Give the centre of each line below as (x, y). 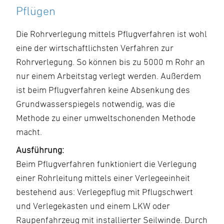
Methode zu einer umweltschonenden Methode (106, 118)
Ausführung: (40, 150)
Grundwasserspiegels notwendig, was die (95, 104)
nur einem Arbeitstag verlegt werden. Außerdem (108, 76)
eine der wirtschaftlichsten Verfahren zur (95, 48)
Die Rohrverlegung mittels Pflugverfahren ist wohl (111, 34)
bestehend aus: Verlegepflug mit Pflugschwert (104, 192)
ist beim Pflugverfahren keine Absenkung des (103, 90)
